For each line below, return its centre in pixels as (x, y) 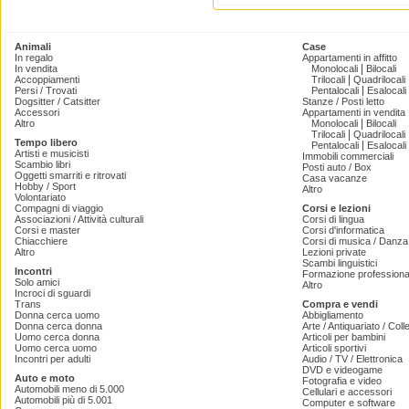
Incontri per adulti (52, 359)
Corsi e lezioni (336, 208)
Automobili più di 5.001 (63, 400)
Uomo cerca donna (57, 337)
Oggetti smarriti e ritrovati (70, 175)
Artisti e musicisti (52, 153)
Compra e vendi (340, 304)
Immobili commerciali (348, 156)
